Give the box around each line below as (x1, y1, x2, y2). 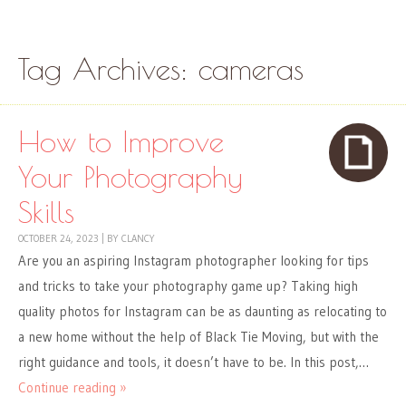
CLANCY (121, 232, 155, 246)
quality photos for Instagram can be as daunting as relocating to (18, 303, 387, 321)
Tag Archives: (18, 51, 198, 87)
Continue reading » (18, 379, 127, 397)
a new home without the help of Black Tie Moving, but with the (18, 328, 379, 346)
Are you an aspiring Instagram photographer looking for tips (18, 252, 369, 270)
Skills (18, 194, 74, 230)
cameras (198, 51, 304, 87)
